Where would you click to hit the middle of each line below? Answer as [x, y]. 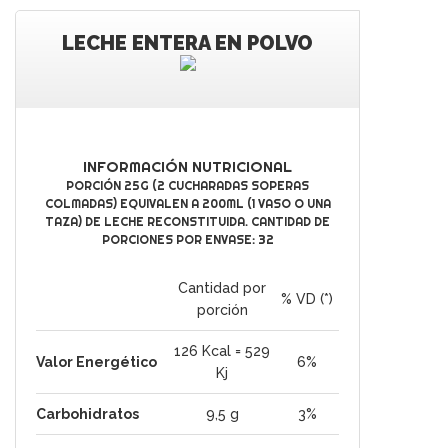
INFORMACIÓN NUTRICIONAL [187, 166]
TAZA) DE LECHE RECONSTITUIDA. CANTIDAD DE [187, 221]
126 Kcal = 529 [222, 351]
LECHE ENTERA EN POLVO [187, 43]
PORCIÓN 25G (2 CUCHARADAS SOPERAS [187, 185]
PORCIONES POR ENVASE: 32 [187, 239]
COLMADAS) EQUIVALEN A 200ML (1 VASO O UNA [187, 203]
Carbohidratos [87, 414]
